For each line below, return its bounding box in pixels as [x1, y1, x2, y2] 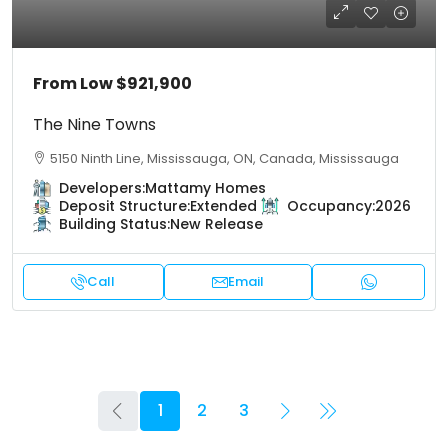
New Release [170, 214, 263, 235]
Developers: [59, 178, 145, 199]
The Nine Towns [33, 113, 156, 137]
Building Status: [59, 214, 170, 235]
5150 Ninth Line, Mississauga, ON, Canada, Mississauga [50, 149, 399, 169]
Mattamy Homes [145, 178, 266, 199]
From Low [33, 72, 116, 96]
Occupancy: [287, 196, 375, 217]
